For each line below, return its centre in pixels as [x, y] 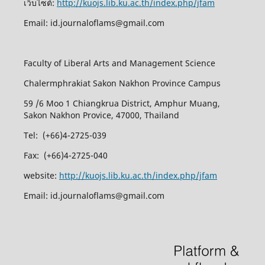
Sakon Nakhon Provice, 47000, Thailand [101, 115]
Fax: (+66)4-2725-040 [65, 156]
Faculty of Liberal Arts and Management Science [119, 63]
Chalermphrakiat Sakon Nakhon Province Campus [123, 83]
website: [41, 176]
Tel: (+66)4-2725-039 [65, 135]
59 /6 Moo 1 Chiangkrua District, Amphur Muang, [122, 104]
